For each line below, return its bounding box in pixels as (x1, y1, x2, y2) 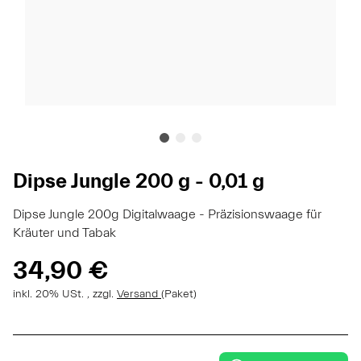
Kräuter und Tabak (13, 225, 116, 240)
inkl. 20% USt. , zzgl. (13, 287, 117, 301)
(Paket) (161, 287, 197, 301)
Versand (117, 287, 161, 301)
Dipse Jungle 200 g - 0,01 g (13, 168, 264, 193)
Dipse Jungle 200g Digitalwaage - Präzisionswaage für (13, 206, 322, 222)
